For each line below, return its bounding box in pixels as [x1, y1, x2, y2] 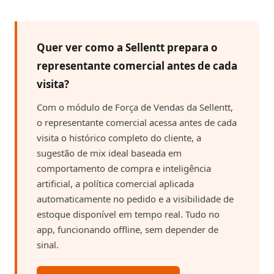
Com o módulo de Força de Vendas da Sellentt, [37, 100, 233, 113]
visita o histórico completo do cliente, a [37, 131, 201, 144]
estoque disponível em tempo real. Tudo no [37, 207, 220, 220]
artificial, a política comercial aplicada [37, 177, 194, 190]
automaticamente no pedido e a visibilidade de [37, 192, 234, 205]
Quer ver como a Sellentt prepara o [37, 40, 218, 54]
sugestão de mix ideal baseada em [37, 146, 182, 159]
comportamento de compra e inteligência [37, 161, 211, 174]
